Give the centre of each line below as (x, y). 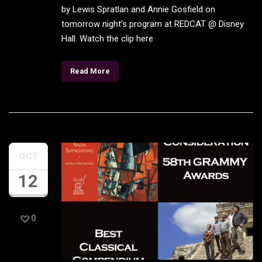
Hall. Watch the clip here (107, 39)
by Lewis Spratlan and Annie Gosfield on (138, 10)
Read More (90, 71)
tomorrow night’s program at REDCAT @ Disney (153, 24)
